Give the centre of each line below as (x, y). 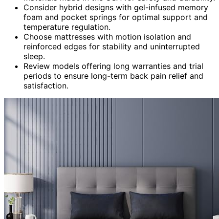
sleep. (34, 56)
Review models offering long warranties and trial (113, 66)
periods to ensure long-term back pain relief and (113, 76)
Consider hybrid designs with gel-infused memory (116, 7)
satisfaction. (46, 85)
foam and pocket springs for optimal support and (116, 17)
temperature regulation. (67, 27)
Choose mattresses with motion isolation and (107, 36)
